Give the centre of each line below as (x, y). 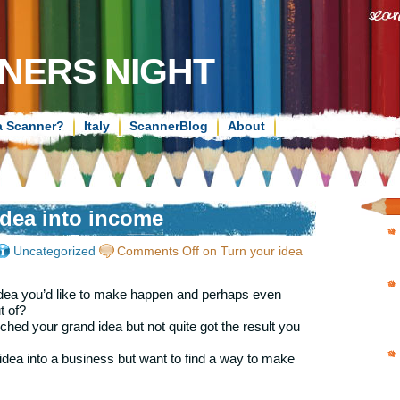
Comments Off (158, 251)
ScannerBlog (169, 126)
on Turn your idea (251, 251)
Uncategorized (54, 251)
